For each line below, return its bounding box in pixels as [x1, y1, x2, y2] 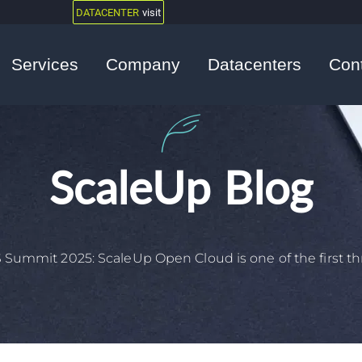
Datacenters [207, 55, 301, 74]
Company [105, 55, 180, 74]
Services [11, 55, 78, 74]
